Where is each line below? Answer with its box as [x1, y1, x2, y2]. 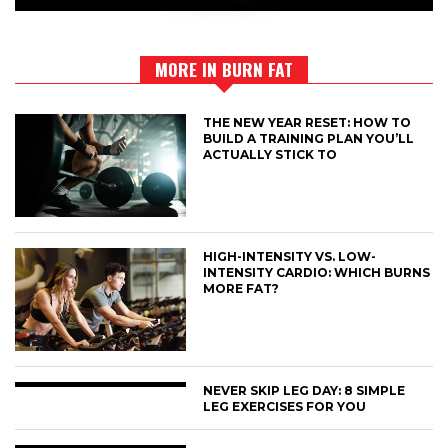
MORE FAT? [203, 281, 280, 297]
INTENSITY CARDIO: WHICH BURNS [203, 265, 431, 281]
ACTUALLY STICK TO [203, 147, 338, 163]
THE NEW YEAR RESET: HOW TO [203, 115, 412, 131]
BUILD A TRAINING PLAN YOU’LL [203, 131, 415, 147]
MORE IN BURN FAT [155, 56, 293, 83]
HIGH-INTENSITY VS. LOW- [203, 249, 377, 265]
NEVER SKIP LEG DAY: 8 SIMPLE [203, 383, 406, 399]
